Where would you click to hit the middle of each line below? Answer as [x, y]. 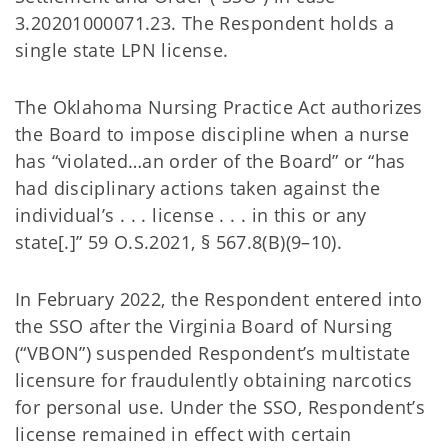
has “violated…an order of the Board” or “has [210, 161]
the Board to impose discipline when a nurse [212, 134]
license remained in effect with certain [183, 434]
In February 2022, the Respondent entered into [219, 299]
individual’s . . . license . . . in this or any [191, 215]
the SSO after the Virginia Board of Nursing [204, 326]
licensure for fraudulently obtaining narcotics [214, 380]
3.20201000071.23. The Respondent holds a [205, 23]
